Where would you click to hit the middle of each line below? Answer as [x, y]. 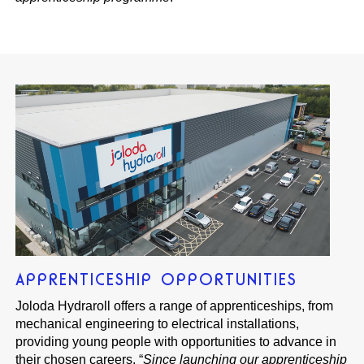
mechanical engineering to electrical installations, [158, 324]
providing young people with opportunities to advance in [176, 342]
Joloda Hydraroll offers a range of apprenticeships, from [175, 306]
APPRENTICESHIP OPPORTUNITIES [157, 280]
